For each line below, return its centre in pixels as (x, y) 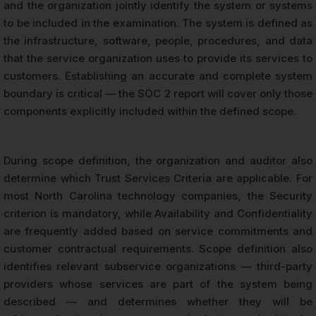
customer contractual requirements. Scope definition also (158, 248)
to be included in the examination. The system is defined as (158, 23)
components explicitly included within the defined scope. (150, 111)
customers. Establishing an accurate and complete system (158, 75)
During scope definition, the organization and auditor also (158, 160)
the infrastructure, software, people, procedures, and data (158, 40)
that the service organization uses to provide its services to (158, 58)
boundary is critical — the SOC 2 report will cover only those (158, 93)
